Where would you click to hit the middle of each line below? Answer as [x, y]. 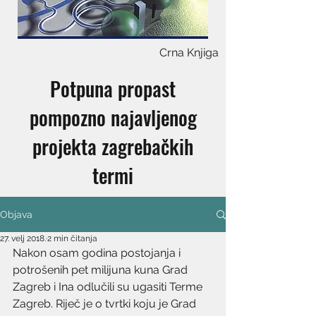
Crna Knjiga [189, 53]
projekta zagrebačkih [113, 146]
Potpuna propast [113, 89]
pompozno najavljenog [113, 117]
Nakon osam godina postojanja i [98, 253]
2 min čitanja [72, 238]
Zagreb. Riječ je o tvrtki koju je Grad [106, 304]
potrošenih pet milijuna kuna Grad [102, 270]
